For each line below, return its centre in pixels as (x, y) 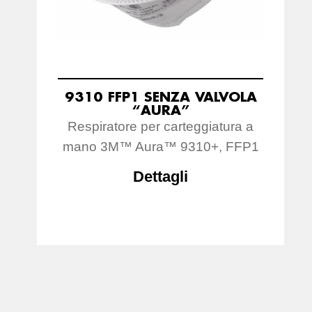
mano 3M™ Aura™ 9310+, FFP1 (161, 146)
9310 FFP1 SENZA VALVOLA (161, 96)
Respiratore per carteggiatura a (161, 126)
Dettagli (161, 176)
